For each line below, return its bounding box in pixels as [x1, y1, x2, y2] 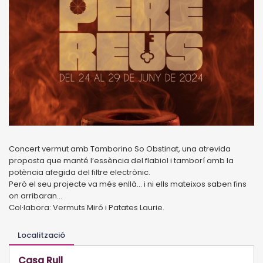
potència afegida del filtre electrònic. [9, 166, 150, 178]
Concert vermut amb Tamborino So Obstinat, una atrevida [9, 143, 231, 154]
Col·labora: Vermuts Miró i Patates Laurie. [9, 201, 164, 213]
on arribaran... [9, 190, 62, 201]
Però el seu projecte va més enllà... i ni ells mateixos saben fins [9, 178, 247, 190]
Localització [18, 229, 65, 241]
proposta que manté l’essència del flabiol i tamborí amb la [9, 154, 234, 166]
